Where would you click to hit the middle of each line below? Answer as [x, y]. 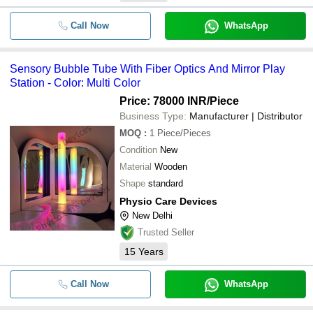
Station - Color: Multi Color [75, 83]
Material [136, 167]
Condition [138, 150]
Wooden [171, 167]
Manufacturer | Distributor [246, 116]
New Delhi [152, 216]
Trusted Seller [166, 232]
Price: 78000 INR [163, 101]
